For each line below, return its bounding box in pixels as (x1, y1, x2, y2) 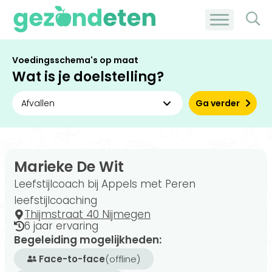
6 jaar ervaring (24, 219, 98, 233)
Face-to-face (39, 252, 105, 265)
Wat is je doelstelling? (12, 67, 164, 86)
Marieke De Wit (14, 157, 124, 177)
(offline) (105, 252, 140, 265)
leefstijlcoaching (14, 193, 97, 208)
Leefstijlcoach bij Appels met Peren (14, 177, 195, 191)
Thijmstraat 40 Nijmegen (24, 207, 151, 222)
